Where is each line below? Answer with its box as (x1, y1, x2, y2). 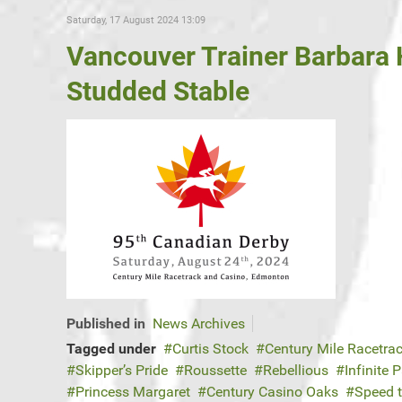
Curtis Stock (172, 340, 249, 358)
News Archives (153, 315, 245, 333)
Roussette (184, 362, 247, 380)
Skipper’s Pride (75, 362, 168, 380)
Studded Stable (66, 75, 249, 108)
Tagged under (66, 340, 156, 358)
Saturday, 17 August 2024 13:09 (66, 14, 205, 27)
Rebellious (263, 362, 328, 380)
